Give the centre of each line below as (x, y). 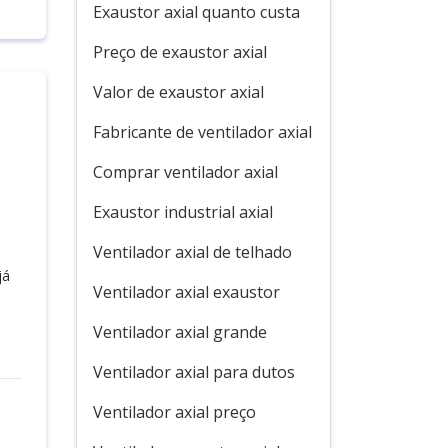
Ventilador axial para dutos (194, 372)
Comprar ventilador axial (185, 172)
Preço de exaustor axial (180, 52)
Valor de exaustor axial (178, 92)
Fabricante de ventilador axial (202, 132)
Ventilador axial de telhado (192, 252)
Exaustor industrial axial (183, 212)
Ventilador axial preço (174, 412)
